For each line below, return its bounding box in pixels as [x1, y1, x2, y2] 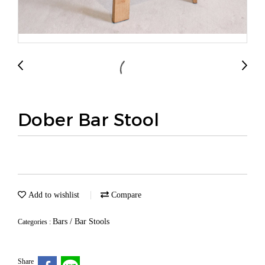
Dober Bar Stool [18, 108, 159, 130]
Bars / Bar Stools [53, 217, 109, 226]
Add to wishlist [26, 190, 79, 199]
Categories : [18, 218, 53, 226]
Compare [109, 190, 141, 199]
